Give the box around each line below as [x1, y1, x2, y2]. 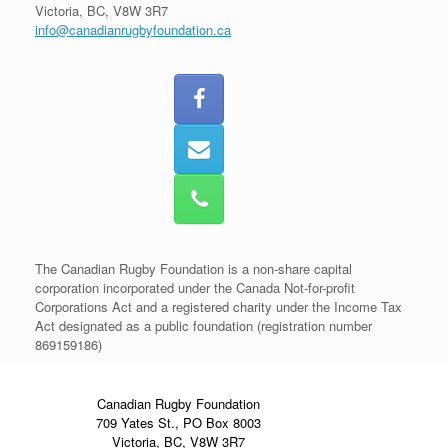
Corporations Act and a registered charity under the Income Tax [35, 297, 402, 316]
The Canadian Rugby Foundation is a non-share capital [35, 259, 352, 278]
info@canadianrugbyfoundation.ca [35, 20, 231, 39]
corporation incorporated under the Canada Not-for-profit [35, 278, 355, 297]
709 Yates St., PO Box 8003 [95, 413, 261, 432]
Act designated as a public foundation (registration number [35, 316, 372, 335]
